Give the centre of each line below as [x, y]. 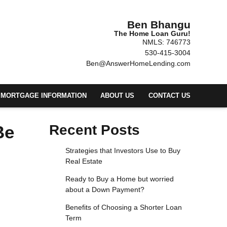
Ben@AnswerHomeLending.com [138, 63]
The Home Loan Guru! [152, 33]
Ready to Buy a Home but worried [119, 179]
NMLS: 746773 [166, 42]
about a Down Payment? [105, 190]
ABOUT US [118, 96]
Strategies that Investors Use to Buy [123, 151]
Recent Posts [94, 130]
